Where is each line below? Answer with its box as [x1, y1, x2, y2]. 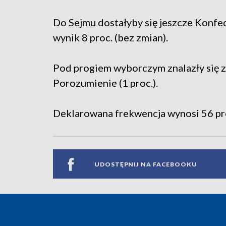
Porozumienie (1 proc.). [53, 77, 158, 89]
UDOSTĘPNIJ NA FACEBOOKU [94, 160, 197, 168]
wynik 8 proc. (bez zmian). [53, 31, 168, 44]
